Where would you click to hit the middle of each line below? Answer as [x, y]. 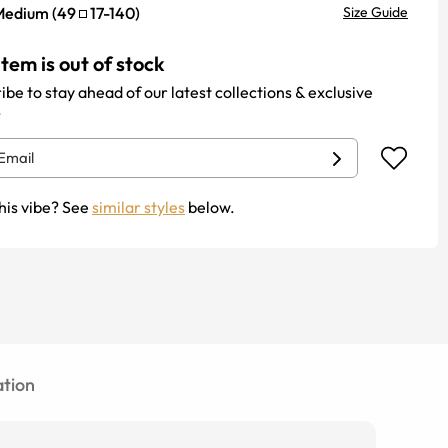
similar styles [138, 207]
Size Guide [375, 12]
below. [210, 207]
